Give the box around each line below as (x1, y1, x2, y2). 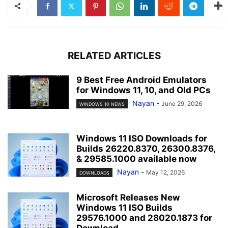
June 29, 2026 (161, 99, 202, 107)
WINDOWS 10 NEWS (79, 101, 125, 107)
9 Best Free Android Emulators (76, 74, 207, 85)
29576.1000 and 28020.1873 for (76, 213, 212, 223)
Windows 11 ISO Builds (76, 203, 173, 213)
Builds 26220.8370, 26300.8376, (76, 143, 215, 154)
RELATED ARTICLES (67, 49, 161, 62)
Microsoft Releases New (76, 192, 180, 203)
